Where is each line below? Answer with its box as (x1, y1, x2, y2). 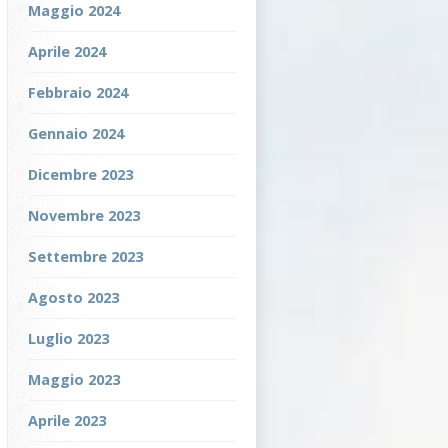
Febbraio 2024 (28, 83, 128, 102)
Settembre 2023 (28, 247, 143, 266)
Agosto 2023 (28, 288, 119, 307)
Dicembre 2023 (28, 165, 133, 184)
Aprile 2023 (28, 411, 106, 430)
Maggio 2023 (28, 370, 120, 389)
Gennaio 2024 (28, 124, 124, 143)
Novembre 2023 (28, 206, 140, 225)
